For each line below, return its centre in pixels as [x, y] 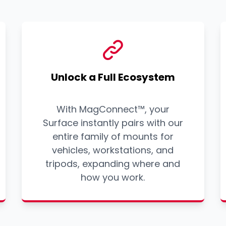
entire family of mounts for [113, 137]
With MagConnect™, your [113, 109]
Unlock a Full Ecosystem [113, 77]
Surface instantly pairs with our [113, 123]
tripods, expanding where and [113, 164]
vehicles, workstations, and [113, 150]
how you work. [113, 178]
